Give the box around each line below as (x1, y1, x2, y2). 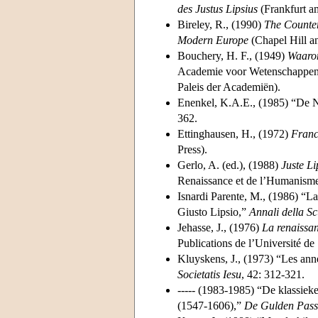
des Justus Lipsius (177, 2, 258, 15)
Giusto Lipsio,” (177, 205, 249, 218)
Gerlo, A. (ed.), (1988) (177, 158, 281, 171)
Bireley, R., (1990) (177, 18, 264, 31)
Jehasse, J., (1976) (177, 221, 262, 234)
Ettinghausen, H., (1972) (177, 127, 291, 140)
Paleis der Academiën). (177, 80, 280, 93)
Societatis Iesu (177, 268, 241, 280)
